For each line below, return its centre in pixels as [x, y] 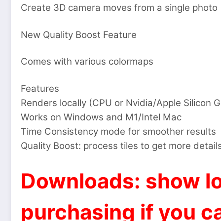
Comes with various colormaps [87, 62]
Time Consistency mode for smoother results [118, 131]
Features [40, 88]
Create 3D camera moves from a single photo [119, 7]
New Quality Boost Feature [79, 35]
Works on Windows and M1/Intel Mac [101, 117]
